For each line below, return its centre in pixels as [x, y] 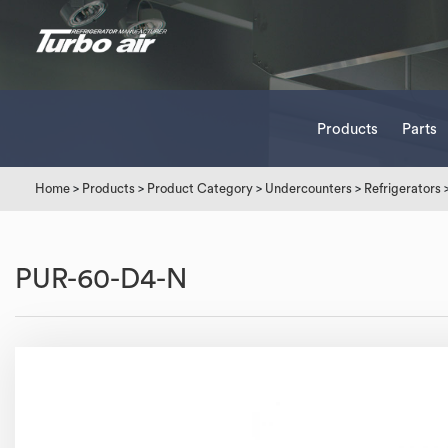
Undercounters [308, 188]
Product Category [200, 188]
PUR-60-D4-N [101, 279]
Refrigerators [402, 188]
